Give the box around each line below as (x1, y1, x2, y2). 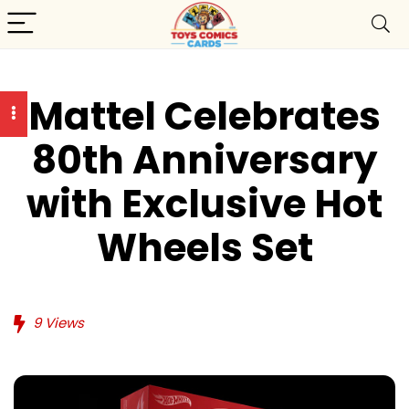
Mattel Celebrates (28, 89, 381, 143)
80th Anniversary (31, 133, 378, 187)
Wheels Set (96, 221, 313, 275)
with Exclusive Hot (26, 177, 383, 231)
